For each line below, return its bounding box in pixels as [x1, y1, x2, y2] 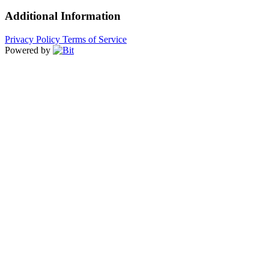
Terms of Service [62, 34, 127, 45]
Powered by [5, 45, 50, 56]
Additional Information [5, 10, 121, 23]
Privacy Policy [5, 34, 62, 45]
